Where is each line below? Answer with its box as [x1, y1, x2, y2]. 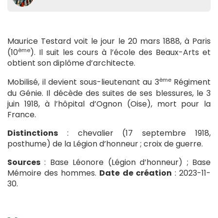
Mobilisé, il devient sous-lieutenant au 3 [7, 76, 159, 88]
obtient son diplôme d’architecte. [7, 57, 135, 69]
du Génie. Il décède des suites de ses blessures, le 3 [7, 87, 211, 99]
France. [7, 109, 36, 120]
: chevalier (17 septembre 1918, [58, 127, 211, 139]
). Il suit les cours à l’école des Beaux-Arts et [30, 47, 211, 58]
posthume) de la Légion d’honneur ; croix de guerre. [7, 138, 203, 149]
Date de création [99, 167, 172, 179]
